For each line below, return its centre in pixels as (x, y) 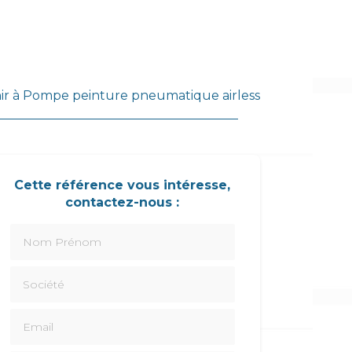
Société (33, 274)
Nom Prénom (53, 232)
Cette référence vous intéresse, (123, 185)
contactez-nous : (123, 203)
